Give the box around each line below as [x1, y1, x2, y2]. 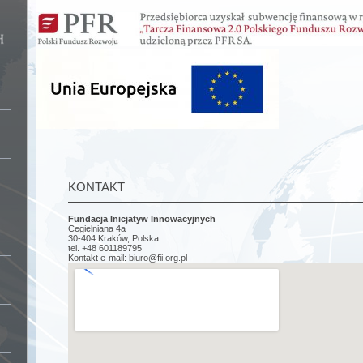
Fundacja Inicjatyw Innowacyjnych [68, 214, 216, 224]
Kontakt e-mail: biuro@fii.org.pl [68, 253, 187, 263]
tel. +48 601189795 [68, 243, 142, 254]
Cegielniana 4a [68, 224, 126, 234]
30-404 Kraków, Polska [68, 233, 159, 244]
